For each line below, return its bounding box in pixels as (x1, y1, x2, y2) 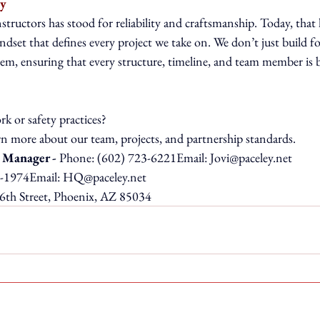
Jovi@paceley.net (210, 149, 292, 166)
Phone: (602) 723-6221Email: (59, 149, 210, 166)
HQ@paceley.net (63, 168, 146, 185)
